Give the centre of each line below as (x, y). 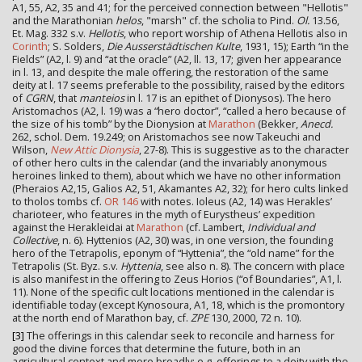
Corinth (30, 46)
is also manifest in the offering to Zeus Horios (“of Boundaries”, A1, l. (177, 278)
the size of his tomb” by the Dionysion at (110, 123)
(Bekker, (278, 123)
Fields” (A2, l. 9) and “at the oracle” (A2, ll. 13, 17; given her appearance (177, 59)
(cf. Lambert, (215, 227)
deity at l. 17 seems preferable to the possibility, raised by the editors (179, 84)
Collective (35, 240)
